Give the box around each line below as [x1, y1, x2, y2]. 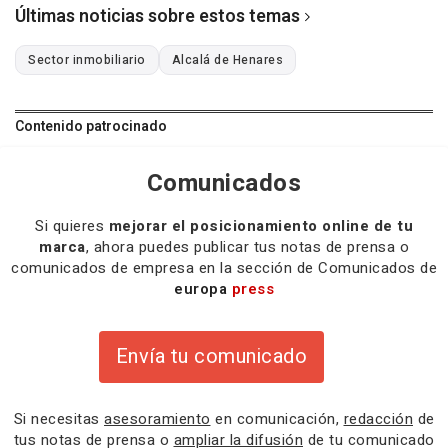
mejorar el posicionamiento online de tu [108, 214, 413, 237]
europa [174, 277, 232, 300]
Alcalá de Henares [171, 50, 283, 69]
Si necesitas [13, 407, 104, 430]
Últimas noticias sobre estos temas [15, 2, 300, 30]
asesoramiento [104, 407, 211, 430]
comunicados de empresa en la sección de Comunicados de [11, 256, 437, 279]
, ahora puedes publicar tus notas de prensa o [85, 235, 409, 258]
